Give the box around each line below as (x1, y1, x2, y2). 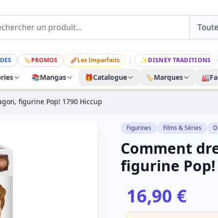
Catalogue (93, 73, 127, 82)
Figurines (127, 124, 151, 132)
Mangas (40, 73, 66, 82)
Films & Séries (163, 124, 201, 132)
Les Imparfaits (77, 56, 120, 64)
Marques (154, 73, 183, 82)
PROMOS (31, 56, 58, 64)
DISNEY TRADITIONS (148, 56, 211, 64)
